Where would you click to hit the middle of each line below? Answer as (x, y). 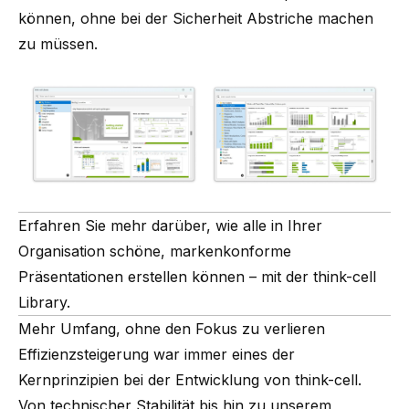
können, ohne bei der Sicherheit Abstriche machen (196, 18)
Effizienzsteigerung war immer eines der (157, 355)
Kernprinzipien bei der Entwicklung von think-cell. (190, 380)
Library (42, 303)
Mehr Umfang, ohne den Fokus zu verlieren (172, 329)
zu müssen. (60, 43)
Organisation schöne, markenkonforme (155, 252)
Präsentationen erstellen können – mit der (166, 277)
